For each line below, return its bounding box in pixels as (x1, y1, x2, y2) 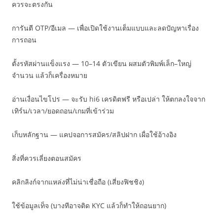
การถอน (12, 35, 37, 44)
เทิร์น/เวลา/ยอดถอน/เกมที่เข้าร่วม (12, 106, 114, 115)
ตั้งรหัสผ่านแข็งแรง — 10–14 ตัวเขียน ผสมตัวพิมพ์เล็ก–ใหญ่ (12, 59, 191, 68)
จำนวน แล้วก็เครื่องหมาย (12, 71, 87, 80)
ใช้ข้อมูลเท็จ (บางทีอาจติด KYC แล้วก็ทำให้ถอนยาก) (12, 201, 166, 210)
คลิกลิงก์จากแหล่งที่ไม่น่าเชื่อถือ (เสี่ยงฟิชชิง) (12, 177, 144, 186)
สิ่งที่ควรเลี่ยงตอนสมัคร (12, 153, 81, 163)
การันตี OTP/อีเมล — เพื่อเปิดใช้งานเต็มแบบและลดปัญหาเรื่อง (12, 23, 199, 33)
